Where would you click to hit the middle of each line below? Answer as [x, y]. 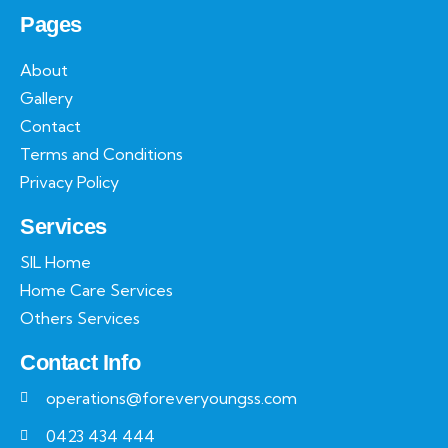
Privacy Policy [69, 182]
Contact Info [80, 362]
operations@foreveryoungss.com [171, 398]
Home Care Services [96, 290]
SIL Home [55, 262]
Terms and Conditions [101, 154]
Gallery [46, 98]
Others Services [80, 318]
